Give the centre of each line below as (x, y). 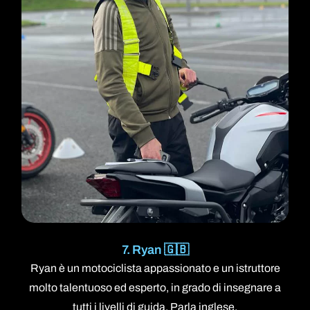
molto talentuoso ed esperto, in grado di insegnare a (155, 287)
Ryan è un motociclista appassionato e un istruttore (155, 268)
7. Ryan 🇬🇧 (155, 249)
